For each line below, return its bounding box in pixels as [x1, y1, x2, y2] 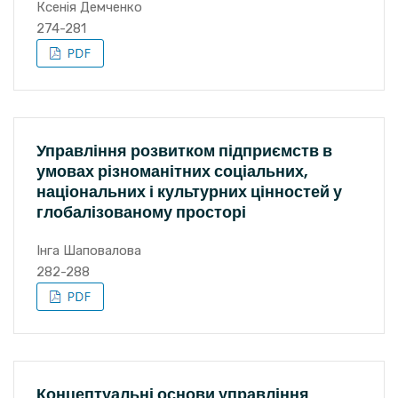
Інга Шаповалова [36, 243, 141, 259]
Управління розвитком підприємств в [36, 139, 332, 162]
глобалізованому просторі [36, 201, 246, 223]
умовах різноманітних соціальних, [36, 160, 308, 182]
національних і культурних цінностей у [36, 180, 342, 203]
